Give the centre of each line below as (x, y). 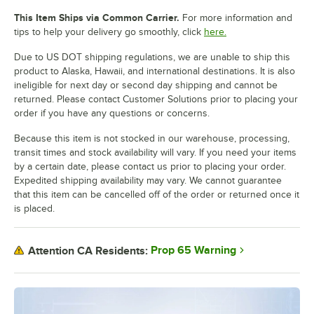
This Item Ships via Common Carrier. (97, 18)
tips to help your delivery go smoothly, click (108, 32)
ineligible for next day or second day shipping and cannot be (146, 86)
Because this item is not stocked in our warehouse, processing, (152, 139)
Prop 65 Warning (193, 251)
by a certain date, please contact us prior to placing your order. (150, 167)
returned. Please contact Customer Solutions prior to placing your (156, 100)
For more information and (236, 18)
